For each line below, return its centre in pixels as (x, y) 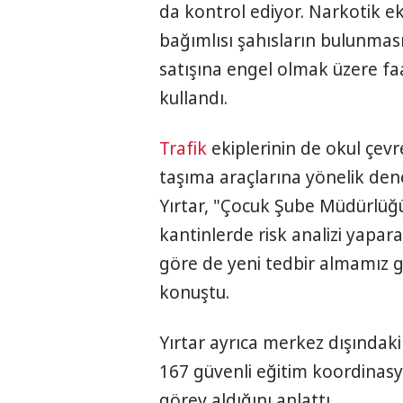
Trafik (183, 149)
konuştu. (194, 293)
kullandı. (193, 99)
